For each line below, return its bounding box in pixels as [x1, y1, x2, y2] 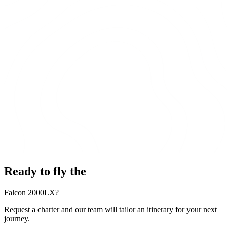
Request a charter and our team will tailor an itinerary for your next [4, 205, 217, 214]
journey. [4, 214, 30, 223]
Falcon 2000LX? [4, 188, 59, 197]
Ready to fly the [4, 164, 86, 178]
